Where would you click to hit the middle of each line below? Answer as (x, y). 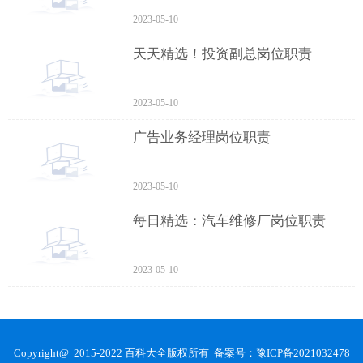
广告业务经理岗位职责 (202, 138)
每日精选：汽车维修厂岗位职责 (230, 221)
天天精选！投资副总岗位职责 (223, 54)
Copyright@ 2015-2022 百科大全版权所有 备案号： (135, 353)
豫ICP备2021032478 (303, 353)
